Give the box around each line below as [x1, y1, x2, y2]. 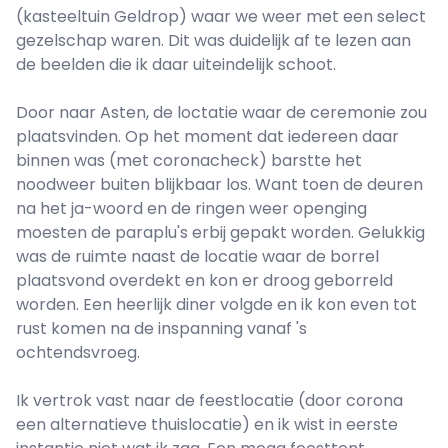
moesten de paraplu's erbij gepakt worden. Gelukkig [16, 221, 425, 245]
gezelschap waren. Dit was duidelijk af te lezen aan [16, 29, 411, 53]
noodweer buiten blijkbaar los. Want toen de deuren [16, 173, 423, 197]
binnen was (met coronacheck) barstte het [16, 149, 362, 173]
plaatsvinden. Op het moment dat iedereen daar [16, 125, 399, 149]
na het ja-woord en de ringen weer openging [16, 197, 367, 221]
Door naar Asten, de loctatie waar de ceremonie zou [16, 101, 427, 125]
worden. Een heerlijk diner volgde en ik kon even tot [16, 293, 417, 317]
